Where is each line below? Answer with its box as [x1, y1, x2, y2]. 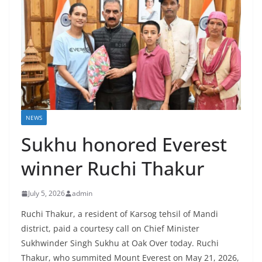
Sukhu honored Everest [21, 132, 227, 157]
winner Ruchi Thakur [21, 156, 204, 181]
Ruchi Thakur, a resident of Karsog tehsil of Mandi [21, 208, 218, 220]
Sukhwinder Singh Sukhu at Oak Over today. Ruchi [21, 237, 219, 249]
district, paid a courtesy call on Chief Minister [21, 223, 199, 235]
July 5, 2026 [28, 188, 65, 199]
